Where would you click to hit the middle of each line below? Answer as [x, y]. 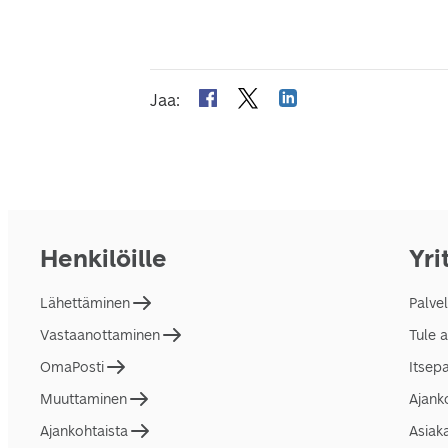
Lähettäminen [85, 303]
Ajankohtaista [84, 431]
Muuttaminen [83, 399]
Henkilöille [103, 258]
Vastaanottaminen [100, 335]
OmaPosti [72, 367]
